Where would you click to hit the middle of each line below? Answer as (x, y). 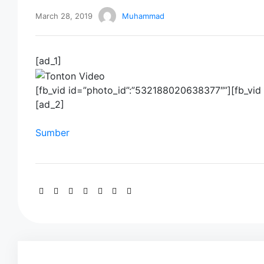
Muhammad (143, 16)
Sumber (52, 132)
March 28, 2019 (64, 16)
